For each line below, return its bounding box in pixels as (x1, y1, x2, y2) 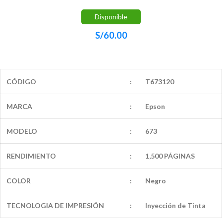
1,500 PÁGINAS (145, 151, 195, 160)
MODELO (6, 126, 37, 135)
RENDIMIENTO (6, 151, 56, 160)
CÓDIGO (6, 77, 36, 86)
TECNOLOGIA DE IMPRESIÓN (6, 201, 104, 210)
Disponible (95, 12, 127, 21)
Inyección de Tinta (145, 201, 206, 210)
